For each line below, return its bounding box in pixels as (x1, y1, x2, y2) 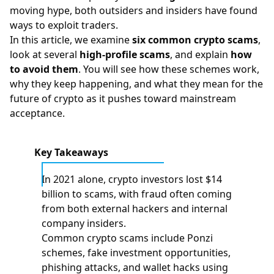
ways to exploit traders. (10, 18, 118, 32)
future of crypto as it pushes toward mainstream (10, 92, 236, 105)
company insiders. (42, 217, 126, 230)
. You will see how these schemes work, (78, 62, 259, 76)
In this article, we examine (10, 33, 132, 46)
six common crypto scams (132, 33, 258, 46)
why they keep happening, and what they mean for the (10, 77, 263, 91)
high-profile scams (80, 48, 170, 61)
